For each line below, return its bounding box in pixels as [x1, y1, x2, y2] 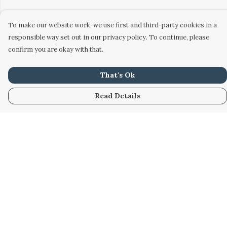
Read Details [95, 91, 140, 100]
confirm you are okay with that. [8, 45, 103, 54]
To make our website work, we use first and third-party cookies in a [8, 21, 217, 29]
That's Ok [100, 70, 135, 80]
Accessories [8, 215, 55, 225]
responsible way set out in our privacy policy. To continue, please [8, 33, 209, 42]
